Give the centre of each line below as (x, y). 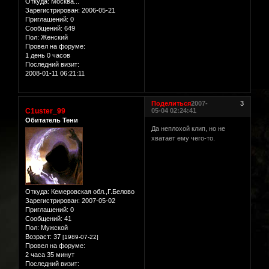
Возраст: (38, 237)
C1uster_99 (45, 111)
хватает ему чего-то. (183, 138)
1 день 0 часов (48, 56)
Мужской (53, 228)
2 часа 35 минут (50, 255)
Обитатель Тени (52, 120)
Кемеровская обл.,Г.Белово (92, 192)
